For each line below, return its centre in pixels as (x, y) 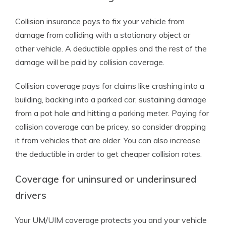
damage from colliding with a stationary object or (103, 35)
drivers (31, 195)
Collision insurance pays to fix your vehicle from (100, 21)
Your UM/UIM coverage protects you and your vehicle (111, 220)
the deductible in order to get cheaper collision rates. (108, 154)
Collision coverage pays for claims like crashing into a (110, 86)
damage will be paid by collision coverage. (90, 62)
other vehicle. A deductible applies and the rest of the (111, 48)
